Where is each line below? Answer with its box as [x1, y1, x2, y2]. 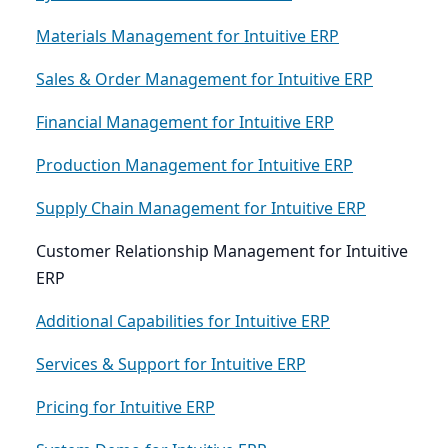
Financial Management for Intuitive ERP [36, 111, 334, 134]
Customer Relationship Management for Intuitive [36, 240, 408, 263]
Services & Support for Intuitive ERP [36, 353, 306, 376]
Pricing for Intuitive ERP [36, 396, 215, 419]
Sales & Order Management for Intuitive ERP [36, 68, 373, 91]
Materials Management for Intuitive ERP [36, 25, 339, 48]
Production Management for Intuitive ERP [36, 154, 353, 177]
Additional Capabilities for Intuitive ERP [36, 310, 330, 333]
